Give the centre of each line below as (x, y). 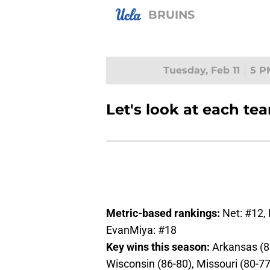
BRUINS (171, 14)
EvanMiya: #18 (141, 230)
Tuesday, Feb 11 (201, 71)
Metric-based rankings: (164, 213)
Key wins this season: (158, 247)
